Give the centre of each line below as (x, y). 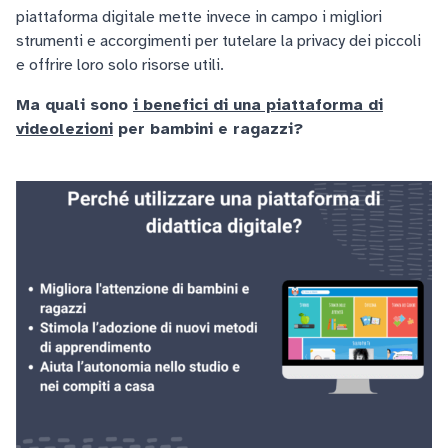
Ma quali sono (74, 105)
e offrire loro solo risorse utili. (120, 65)
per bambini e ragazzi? (208, 129)
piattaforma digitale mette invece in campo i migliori (199, 17)
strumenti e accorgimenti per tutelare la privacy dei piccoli (218, 41)
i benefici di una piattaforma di (258, 105)
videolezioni (64, 129)
